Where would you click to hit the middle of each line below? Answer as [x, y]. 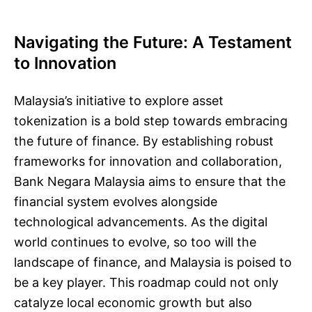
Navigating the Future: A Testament [153, 42]
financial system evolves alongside [116, 202]
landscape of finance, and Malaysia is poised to [153, 262]
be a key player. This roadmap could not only [146, 282]
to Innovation [65, 63]
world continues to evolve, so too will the [135, 242]
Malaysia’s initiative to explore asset [119, 101]
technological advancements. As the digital [141, 222]
